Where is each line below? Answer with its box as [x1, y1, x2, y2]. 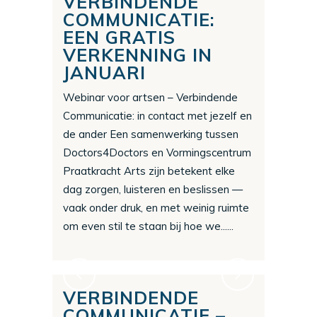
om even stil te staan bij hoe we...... [63, 219, 234, 234]
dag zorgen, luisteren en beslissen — [63, 183, 243, 197]
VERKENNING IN [63, 44, 212, 67]
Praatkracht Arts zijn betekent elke [63, 164, 235, 178]
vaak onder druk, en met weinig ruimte [63, 201, 249, 215]
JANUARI [63, 62, 146, 84]
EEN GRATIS [63, 26, 175, 49]
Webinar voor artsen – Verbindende [63, 91, 238, 105]
